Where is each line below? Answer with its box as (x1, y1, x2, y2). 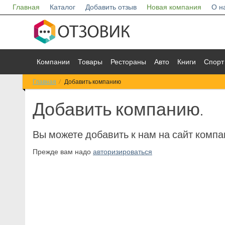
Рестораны (110, 58, 146, 66)
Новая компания (147, 3, 201, 11)
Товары (78, 58, 102, 66)
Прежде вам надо (33, 148, 93, 156)
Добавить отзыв (85, 3, 137, 11)
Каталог (50, 3, 75, 11)
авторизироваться (93, 148, 152, 156)
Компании (37, 58, 70, 66)
